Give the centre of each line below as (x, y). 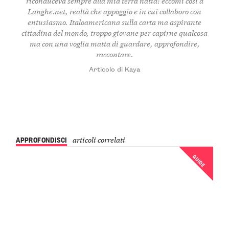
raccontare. (114, 54)
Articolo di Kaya (114, 69)
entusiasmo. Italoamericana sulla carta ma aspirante (114, 22)
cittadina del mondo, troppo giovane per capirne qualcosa (114, 33)
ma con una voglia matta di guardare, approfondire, (114, 43)
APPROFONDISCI (42, 140)
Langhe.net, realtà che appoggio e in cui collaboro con (114, 11)
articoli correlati (99, 140)
